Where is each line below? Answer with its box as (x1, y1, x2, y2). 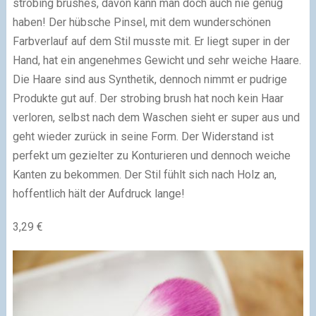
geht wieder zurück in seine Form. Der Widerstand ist (12, 129, 274, 143)
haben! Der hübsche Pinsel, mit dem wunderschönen (12, 15, 271, 29)
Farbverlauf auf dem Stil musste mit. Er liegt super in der (12, 34, 290, 48)
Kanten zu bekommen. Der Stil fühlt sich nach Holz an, (12, 167, 276, 181)
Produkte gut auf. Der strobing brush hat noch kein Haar (12, 91, 284, 105)
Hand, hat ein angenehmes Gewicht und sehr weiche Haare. (12, 53, 301, 67)
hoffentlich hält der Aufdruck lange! (12, 186, 185, 200)
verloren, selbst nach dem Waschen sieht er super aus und (12, 110, 300, 124)
